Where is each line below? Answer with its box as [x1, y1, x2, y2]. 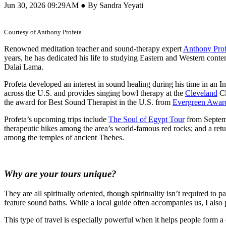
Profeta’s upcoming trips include [4, 115, 108, 124]
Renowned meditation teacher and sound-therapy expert [4, 44, 183, 53]
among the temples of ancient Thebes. [4, 133, 124, 142]
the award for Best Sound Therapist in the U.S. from [4, 97, 173, 106]
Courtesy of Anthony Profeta [4, 28, 82, 36]
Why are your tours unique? [4, 168, 117, 180]
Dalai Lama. [4, 62, 43, 71]
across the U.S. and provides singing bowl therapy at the [4, 88, 185, 97]
